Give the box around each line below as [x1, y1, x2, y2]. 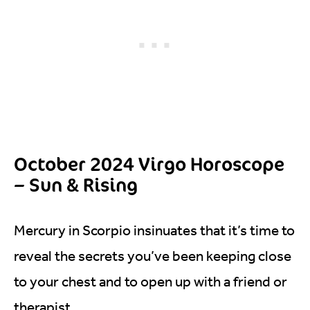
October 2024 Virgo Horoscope [14, 151, 284, 176]
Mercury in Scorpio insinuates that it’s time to [14, 221, 295, 239]
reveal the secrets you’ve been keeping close [14, 247, 291, 264]
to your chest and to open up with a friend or [14, 273, 287, 290]
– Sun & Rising [14, 172, 138, 197]
